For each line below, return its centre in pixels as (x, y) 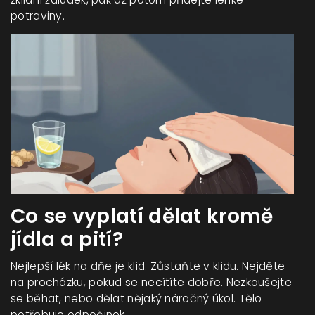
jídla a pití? (67, 239)
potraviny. (38, 15)
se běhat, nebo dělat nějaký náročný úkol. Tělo (136, 298)
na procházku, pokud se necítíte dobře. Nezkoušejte (151, 282)
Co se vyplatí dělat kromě (142, 216)
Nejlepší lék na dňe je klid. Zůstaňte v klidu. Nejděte (148, 266)
